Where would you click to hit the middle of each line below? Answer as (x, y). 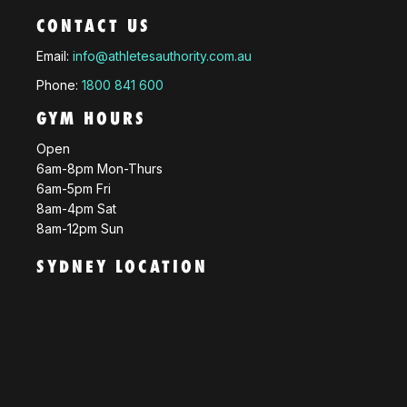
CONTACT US (94, 26)
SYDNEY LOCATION (122, 267)
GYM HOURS (91, 119)
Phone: (59, 84)
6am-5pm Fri (74, 188)
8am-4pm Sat (76, 208)
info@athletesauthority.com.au (162, 55)
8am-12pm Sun (80, 228)
